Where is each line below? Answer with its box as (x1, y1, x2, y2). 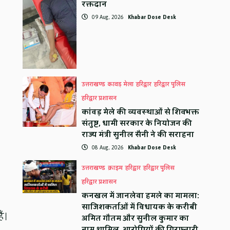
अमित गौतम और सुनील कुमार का (82, 212, 189, 226)
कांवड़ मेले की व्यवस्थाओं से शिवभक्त (82, 105, 200, 120)
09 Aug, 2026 (90, 12, 126, 23)
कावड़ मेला (108, 79, 134, 90)
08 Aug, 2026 (90, 142, 126, 154)
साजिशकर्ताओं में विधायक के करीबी (82, 200, 198, 215)
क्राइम (108, 163, 123, 174)
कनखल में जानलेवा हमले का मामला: (82, 189, 200, 203)
